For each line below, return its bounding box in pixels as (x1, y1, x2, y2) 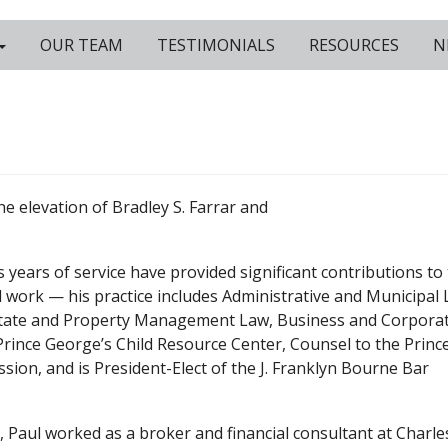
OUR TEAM (36, 34, 123, 56)
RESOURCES (305, 34, 399, 56)
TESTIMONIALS (153, 34, 275, 56)
